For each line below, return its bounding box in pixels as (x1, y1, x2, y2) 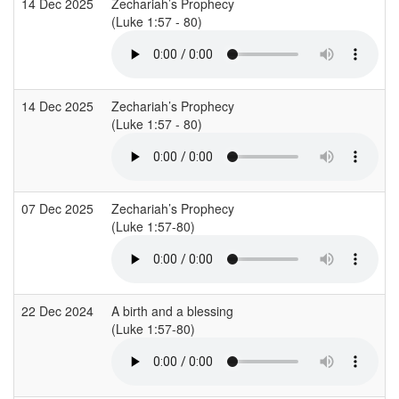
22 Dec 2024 (21, 301, 97, 320)
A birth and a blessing (111, 301, 233, 320)
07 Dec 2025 (21, 199, 97, 217)
